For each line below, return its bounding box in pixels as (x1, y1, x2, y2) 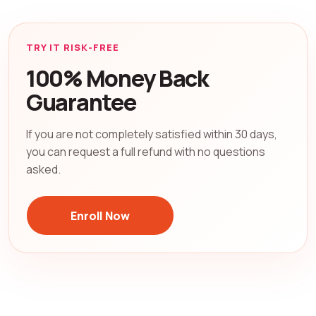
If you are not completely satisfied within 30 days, (26, 126, 277, 142)
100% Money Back (26, 63, 209, 95)
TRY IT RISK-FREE (26, 41, 119, 54)
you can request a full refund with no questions (26, 144, 265, 160)
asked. (26, 162, 61, 178)
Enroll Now (71, 207, 130, 224)
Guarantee (26, 87, 136, 119)
